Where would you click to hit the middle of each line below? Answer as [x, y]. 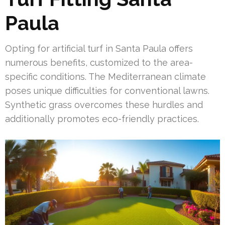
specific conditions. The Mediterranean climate [105, 76]
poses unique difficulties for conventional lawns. [107, 90]
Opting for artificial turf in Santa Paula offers [99, 48]
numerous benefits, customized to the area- [99, 62]
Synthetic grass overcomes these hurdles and [104, 104]
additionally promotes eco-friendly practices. [102, 119]
